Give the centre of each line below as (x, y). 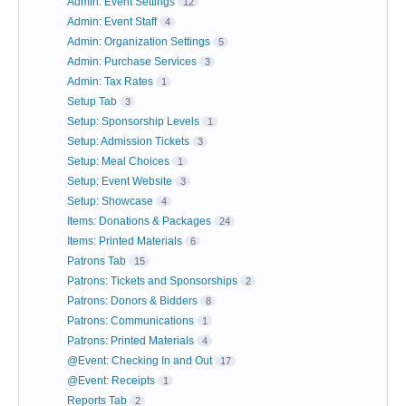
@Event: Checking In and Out (140, 361)
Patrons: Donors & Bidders (132, 301)
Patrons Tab (97, 261)
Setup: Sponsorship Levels (133, 121)
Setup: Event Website (120, 181)
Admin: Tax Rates (110, 82)
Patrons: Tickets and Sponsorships (152, 281)
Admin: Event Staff (112, 22)
